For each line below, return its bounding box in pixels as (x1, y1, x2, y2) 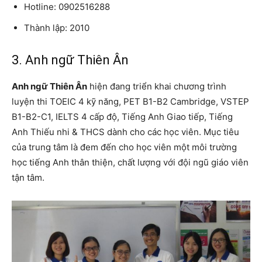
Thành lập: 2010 (24, 22, 89, 34)
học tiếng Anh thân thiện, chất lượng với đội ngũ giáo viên (12, 157, 249, 168)
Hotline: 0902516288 (24, 1, 110, 13)
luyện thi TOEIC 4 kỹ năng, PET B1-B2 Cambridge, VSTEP (12, 96, 249, 108)
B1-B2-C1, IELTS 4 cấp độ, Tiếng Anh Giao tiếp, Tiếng (12, 111, 233, 123)
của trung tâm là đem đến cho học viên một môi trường (12, 142, 237, 153)
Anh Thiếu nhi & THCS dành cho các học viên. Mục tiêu (12, 126, 239, 138)
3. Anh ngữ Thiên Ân (12, 53, 129, 68)
